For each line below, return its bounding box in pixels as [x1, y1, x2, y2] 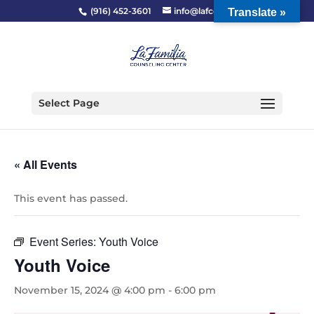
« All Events [14, 156, 77, 172]
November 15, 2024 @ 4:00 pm [14, 284, 165, 296]
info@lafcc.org [174, 6, 235, 16]
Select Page [38, 97, 100, 109]
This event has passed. [14, 192, 128, 205]
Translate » [228, 6, 286, 18]
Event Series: [29, 233, 99, 250]
